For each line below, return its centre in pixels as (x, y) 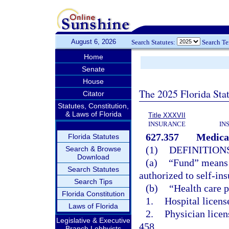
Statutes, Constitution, (93, 106)
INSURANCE (167, 124)
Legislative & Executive (93, 220)
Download (93, 157)
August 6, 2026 (93, 42)
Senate (93, 69)
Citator (93, 94)
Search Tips (93, 181)
